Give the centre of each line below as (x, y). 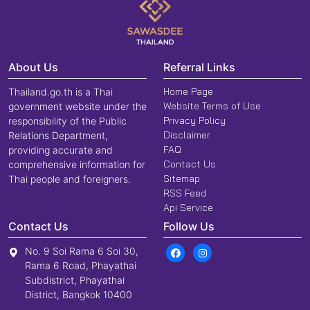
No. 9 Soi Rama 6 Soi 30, (82, 251)
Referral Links (199, 67)
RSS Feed (185, 193)
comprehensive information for (77, 165)
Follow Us (189, 227)
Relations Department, (58, 136)
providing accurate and (61, 150)
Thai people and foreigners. (70, 179)
